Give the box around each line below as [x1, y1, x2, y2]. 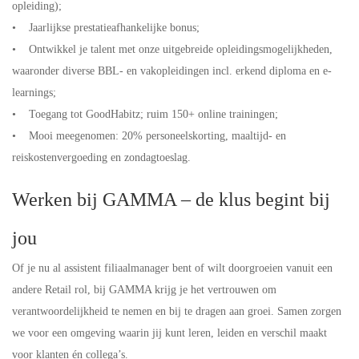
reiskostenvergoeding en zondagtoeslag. [12, 151, 194, 163]
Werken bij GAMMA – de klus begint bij [12, 189, 330, 210]
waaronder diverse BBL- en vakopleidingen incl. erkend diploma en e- [12, 65, 332, 77]
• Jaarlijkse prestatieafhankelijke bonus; [12, 22, 203, 34]
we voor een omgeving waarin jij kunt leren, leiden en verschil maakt [12, 327, 327, 339]
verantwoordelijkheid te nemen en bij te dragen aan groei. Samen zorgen [12, 305, 341, 317]
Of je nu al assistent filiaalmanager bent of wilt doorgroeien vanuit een [12, 262, 333, 274]
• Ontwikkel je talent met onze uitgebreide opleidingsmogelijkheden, [12, 43, 333, 55]
